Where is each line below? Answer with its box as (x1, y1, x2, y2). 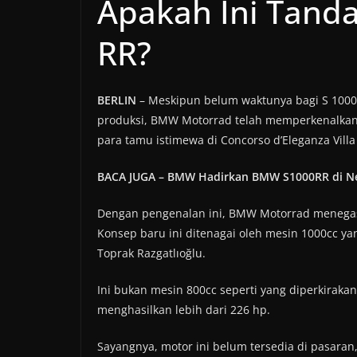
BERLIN (97, 92, 136, 108)
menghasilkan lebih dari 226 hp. (97, 302, 270, 318)
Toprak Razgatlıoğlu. (97, 245, 206, 261)
